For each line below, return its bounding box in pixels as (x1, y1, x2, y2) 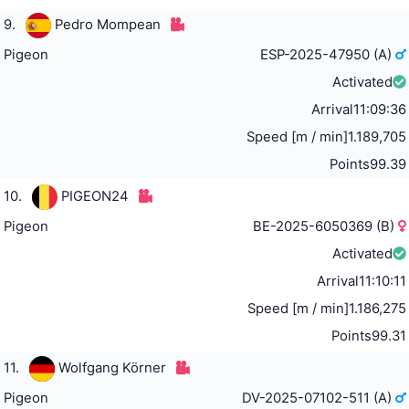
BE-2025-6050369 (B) (253, 217, 399, 235)
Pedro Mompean (54, 16, 161, 33)
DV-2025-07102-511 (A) (242, 389, 396, 406)
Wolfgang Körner (58, 359, 166, 376)
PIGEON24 (60, 187, 129, 204)
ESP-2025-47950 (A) (260, 46, 396, 63)
